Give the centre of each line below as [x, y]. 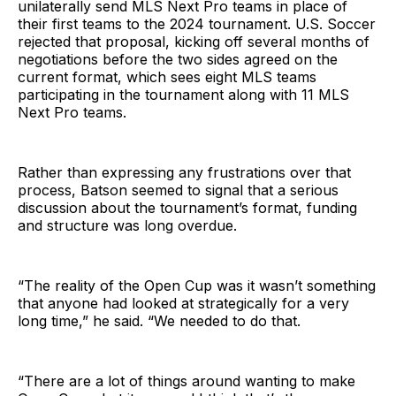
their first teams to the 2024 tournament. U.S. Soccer [197, 23]
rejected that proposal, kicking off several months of [194, 41]
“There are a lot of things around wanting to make [187, 381]
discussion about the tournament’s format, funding [187, 207]
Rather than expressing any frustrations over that [184, 172]
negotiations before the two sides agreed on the [178, 59]
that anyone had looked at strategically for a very [183, 303]
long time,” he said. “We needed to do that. [159, 320]
